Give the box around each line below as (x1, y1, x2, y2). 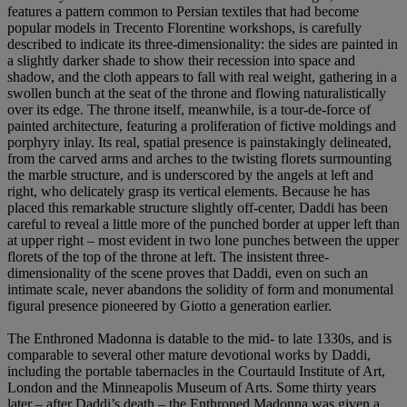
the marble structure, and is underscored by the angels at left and (7, 166, 373, 183)
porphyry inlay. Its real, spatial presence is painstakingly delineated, (7, 134, 392, 150)
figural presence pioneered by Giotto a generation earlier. (7, 297, 332, 313)
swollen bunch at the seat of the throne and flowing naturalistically (7, 84, 386, 101)
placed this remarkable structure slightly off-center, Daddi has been (7, 199, 388, 215)
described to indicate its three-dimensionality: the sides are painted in (7, 35, 398, 52)
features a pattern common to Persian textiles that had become (7, 3, 359, 19)
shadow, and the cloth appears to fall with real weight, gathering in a (7, 68, 397, 84)
